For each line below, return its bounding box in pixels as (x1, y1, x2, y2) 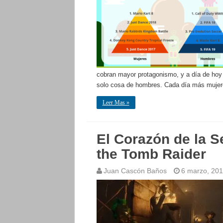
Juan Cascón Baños (103, 167, 167, 175)
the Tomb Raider (96, 146, 206, 162)
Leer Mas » (102, 99, 129, 106)
